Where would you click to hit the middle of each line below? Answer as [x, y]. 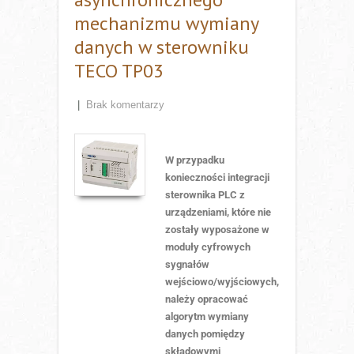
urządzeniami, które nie [218, 212]
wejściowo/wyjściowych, [222, 281]
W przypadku [195, 160]
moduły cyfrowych [208, 247]
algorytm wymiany [207, 316]
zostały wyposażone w [217, 229]
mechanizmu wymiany [166, 23]
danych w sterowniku [162, 47]
